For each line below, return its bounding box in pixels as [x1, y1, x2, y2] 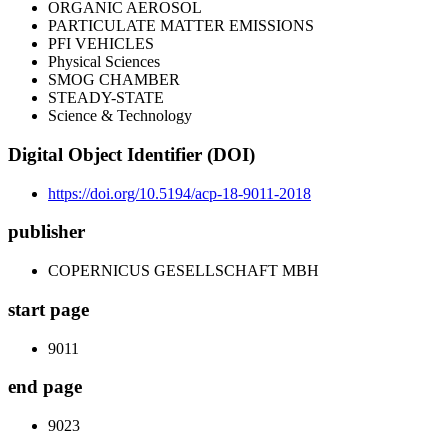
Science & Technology [48, 107, 192, 125]
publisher [8, 221, 85, 243]
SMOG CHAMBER [48, 71, 180, 89]
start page [8, 298, 89, 320]
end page [8, 376, 82, 398]
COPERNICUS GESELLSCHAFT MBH [48, 262, 319, 280]
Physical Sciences [48, 53, 160, 71]
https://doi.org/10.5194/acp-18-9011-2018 [48, 184, 311, 202]
